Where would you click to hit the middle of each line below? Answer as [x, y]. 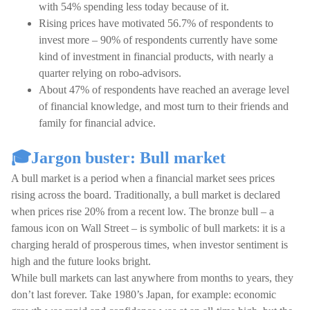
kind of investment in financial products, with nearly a [156, 56]
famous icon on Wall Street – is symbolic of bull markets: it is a [148, 228]
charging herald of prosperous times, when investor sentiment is [149, 245]
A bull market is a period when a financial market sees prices [143, 178]
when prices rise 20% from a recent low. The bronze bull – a [143, 211]
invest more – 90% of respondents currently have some [158, 40]
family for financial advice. [99, 123]
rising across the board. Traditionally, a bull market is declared [146, 195]
